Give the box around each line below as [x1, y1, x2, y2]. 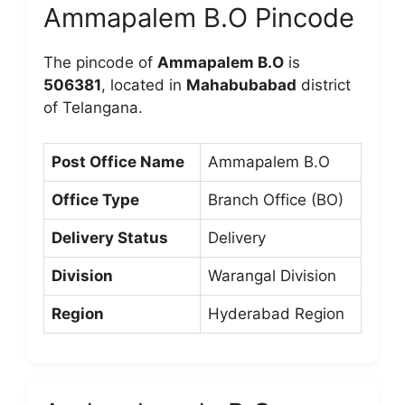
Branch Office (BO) [208, 190, 344, 209]
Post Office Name [52, 152, 184, 171]
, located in [101, 76, 186, 94]
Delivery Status [52, 228, 168, 247]
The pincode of [43, 53, 157, 71]
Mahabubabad [186, 76, 297, 94]
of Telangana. [43, 99, 143, 117]
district [297, 76, 351, 94]
